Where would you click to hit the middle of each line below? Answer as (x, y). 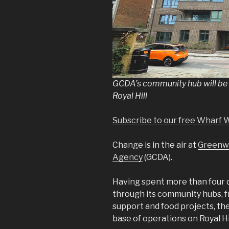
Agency (128, 157)
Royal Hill (130, 96)
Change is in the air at (155, 145)
